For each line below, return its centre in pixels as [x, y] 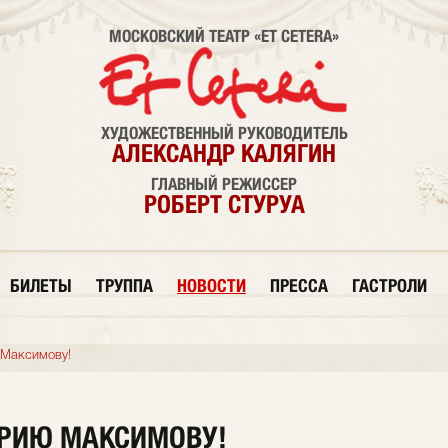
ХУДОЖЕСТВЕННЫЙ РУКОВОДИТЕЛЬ [224, 133]
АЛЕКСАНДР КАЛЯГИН [224, 153]
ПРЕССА [299, 285]
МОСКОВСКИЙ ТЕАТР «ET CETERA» [224, 36]
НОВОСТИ [211, 285]
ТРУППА [124, 285]
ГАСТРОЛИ [389, 285]
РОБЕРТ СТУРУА [224, 204]
